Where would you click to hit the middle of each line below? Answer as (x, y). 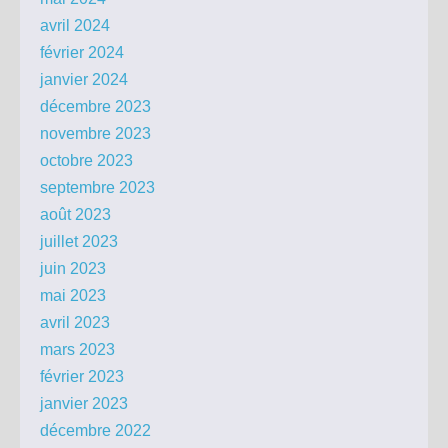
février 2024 (82, 53)
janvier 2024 (84, 80)
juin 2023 (73, 269)
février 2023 (82, 377)
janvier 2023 (84, 404)
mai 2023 (73, 296)
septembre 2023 (97, 188)
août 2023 (75, 215)
